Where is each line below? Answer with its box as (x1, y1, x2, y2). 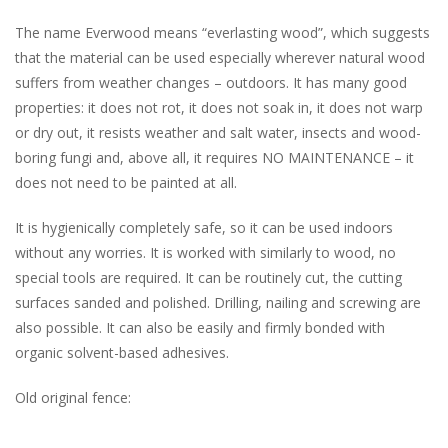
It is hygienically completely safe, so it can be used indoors (15, 218, 393, 237)
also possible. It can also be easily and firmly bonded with (15, 318, 385, 337)
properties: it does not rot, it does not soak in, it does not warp (15, 98, 423, 117)
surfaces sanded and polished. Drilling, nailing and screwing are (15, 293, 421, 312)
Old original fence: (15, 388, 131, 407)
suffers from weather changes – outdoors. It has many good (15, 73, 407, 92)
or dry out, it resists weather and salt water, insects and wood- (15, 123, 421, 142)
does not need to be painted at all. (15, 173, 237, 192)
